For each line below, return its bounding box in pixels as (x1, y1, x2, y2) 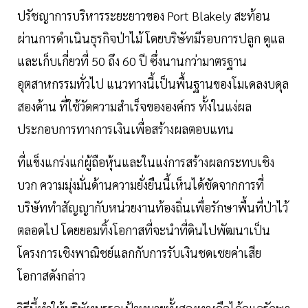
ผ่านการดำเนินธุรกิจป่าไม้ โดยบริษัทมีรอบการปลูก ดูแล (17, 30, 285, 46)
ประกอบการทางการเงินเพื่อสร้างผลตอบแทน (17, 120, 234, 137)
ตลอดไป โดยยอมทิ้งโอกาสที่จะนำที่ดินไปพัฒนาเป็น (17, 221, 270, 238)
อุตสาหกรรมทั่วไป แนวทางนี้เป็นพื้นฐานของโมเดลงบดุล (17, 75, 289, 91)
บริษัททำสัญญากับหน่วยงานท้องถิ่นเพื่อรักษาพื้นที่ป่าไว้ (17, 199, 288, 215)
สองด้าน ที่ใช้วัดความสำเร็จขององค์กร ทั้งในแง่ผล (17, 98, 252, 114)
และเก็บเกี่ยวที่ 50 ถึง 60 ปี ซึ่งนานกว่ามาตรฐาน (17, 52, 247, 69)
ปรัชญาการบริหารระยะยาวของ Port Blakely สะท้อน (17, 7, 270, 23)
